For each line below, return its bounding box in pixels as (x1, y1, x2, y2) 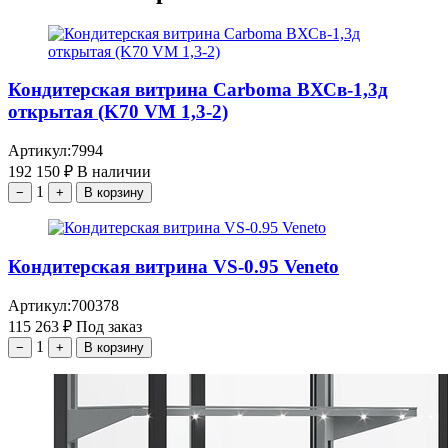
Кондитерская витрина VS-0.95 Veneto (8, 255, 339, 277)
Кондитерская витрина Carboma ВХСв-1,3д (8, 79, 388, 101)
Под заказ (76, 317, 142, 335)
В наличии (77, 163, 151, 181)
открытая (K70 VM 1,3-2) (8, 101, 228, 123)
